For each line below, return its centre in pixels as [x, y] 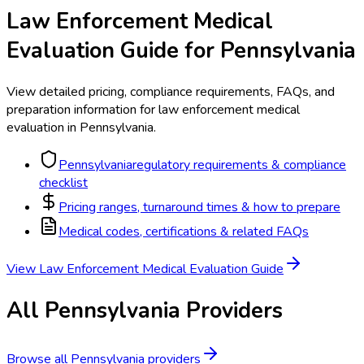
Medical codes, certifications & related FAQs [184, 231]
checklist [63, 182]
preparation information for [81, 109]
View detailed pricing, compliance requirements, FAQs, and [171, 91]
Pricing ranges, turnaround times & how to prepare [199, 207]
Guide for [167, 50]
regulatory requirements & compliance [239, 165]
